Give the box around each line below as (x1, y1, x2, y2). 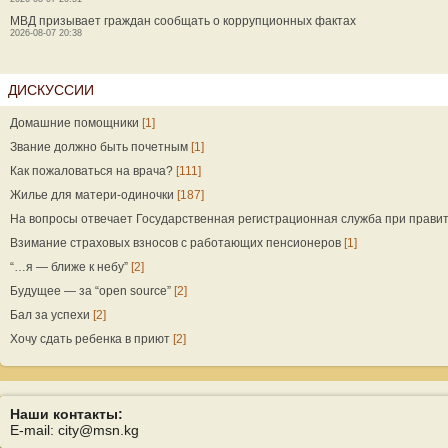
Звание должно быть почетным (10, 140, 188, 154)
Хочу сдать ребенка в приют (10, 332, 170, 346)
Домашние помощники (10, 116, 139, 130)
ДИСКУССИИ (8, 82, 94, 98)
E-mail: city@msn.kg (10, 422, 139, 438)
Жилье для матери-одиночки (10, 188, 174, 202)
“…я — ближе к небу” (10, 260, 128, 274)
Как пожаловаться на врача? (10, 164, 173, 178)
